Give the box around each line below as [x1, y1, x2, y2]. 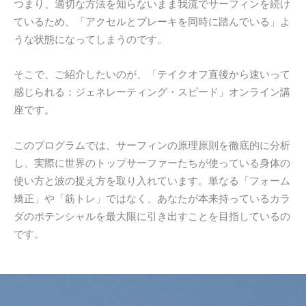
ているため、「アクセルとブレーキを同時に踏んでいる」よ [14, 15, 290, 28]
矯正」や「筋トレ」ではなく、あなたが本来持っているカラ [14, 192, 290, 205]
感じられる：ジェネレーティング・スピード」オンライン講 [14, 86, 290, 99]
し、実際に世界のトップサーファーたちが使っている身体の [14, 156, 290, 169]
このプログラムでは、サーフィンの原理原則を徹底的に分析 [14, 139, 290, 152]
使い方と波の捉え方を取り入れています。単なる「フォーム [14, 174, 290, 187]
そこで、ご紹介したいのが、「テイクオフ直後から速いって [14, 68, 290, 81]
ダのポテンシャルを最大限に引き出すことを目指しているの [14, 210, 290, 223]
